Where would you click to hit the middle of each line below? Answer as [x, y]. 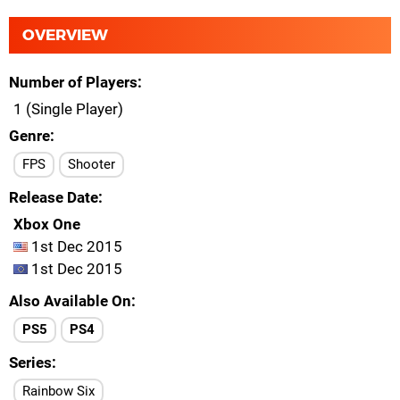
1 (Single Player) [68, 109]
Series [30, 362]
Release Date [54, 197]
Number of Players [73, 82]
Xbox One [47, 224]
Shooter [92, 164]
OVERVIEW [65, 35]
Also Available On [70, 301]
